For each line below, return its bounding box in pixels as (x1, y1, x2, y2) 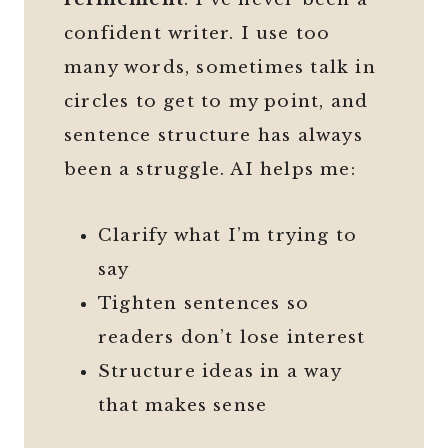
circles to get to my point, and (64, 91, 369, 113)
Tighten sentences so (98, 293, 309, 315)
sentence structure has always (64, 125, 363, 147)
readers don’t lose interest (98, 327, 366, 349)
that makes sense (98, 395, 268, 417)
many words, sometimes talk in (64, 57, 376, 79)
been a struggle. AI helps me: (64, 159, 356, 181)
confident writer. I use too (64, 23, 331, 45)
